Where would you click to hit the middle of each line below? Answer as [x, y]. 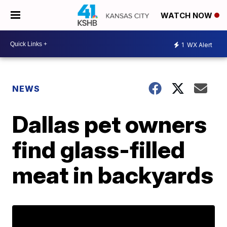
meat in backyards [113, 175]
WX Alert [199, 45]
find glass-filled [99, 149]
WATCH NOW [187, 16]
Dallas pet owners [110, 124]
